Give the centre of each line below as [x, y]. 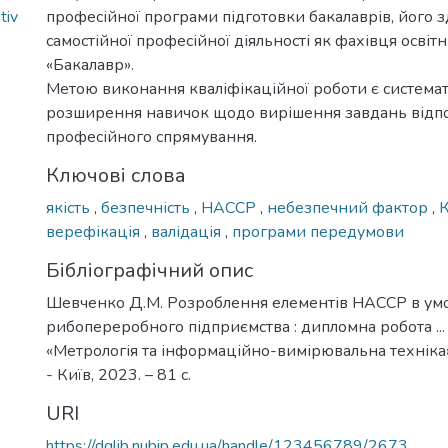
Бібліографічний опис [149, 270]
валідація [188, 232]
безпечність [147, 208]
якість [70, 208]
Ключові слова [116, 175]
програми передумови [318, 232]
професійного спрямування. [151, 137]
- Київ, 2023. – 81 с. [118, 375]
